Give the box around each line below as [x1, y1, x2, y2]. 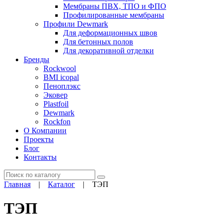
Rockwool [43, 64, 76, 73]
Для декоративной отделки [63, 46, 154, 55]
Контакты [24, 153, 57, 161]
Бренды [24, 55, 49, 64]
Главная [4, 180, 31, 188]
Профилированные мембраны [63, 11, 164, 19]
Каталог [48, 180, 75, 188]
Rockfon [43, 117, 71, 126]
